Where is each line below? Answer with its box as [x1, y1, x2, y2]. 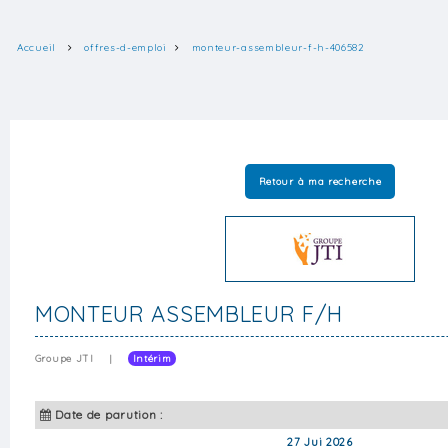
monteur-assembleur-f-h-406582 [191, 41, 365, 54]
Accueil [17, 41, 56, 54]
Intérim [132, 351, 172, 365]
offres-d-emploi [84, 41, 167, 54]
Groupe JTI [34, 351, 94, 365]
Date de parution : [55, 406, 163, 422]
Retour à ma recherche [258, 174, 382, 188]
